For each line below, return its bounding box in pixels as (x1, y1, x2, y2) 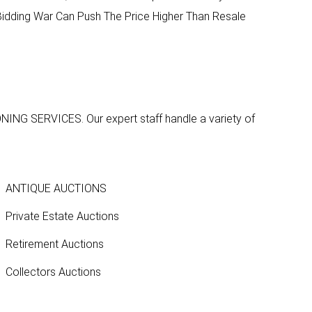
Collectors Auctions (5, 265, 101, 279)
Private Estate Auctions (5, 209, 119, 223)
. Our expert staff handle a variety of (81, 111, 255, 125)
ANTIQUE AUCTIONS (5, 181, 107, 195)
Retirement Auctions (5, 237, 104, 251)
